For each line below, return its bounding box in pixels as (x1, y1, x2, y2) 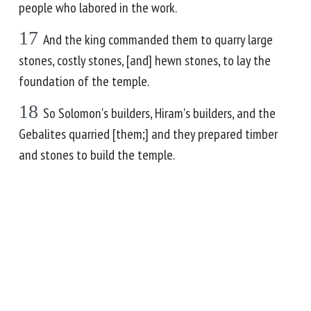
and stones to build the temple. (19, 146, 175, 164)
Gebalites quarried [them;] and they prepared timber (19, 125, 278, 143)
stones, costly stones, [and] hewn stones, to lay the (19, 51, 271, 69)
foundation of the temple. (19, 72, 149, 90)
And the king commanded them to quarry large (43, 31, 273, 49)
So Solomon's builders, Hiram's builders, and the (43, 104, 276, 122)
